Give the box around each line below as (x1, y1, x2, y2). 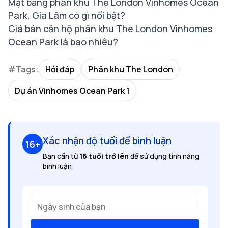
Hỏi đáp (45, 64, 75, 75)
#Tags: (8, 64, 39, 75)
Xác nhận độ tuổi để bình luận (43, 134, 172, 147)
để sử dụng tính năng (129, 151, 199, 161)
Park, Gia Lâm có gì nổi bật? (8, 9, 125, 21)
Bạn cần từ (43, 151, 79, 161)
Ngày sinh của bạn (37, 201, 105, 212)
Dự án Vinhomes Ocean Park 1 (15, 85, 130, 96)
